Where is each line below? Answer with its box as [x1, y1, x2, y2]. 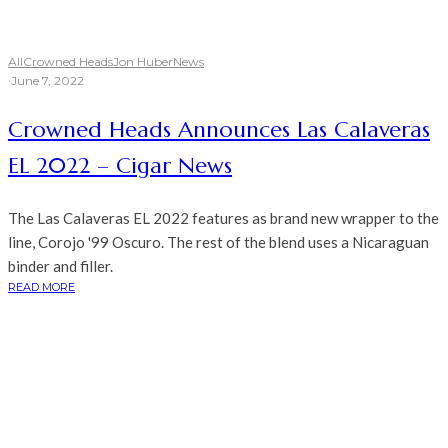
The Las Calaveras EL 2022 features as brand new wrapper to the [8, 209, 439, 228]
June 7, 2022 [11, 73, 84, 89]
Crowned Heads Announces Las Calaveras [8, 116, 430, 144]
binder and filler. [8, 257, 113, 276]
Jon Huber [113, 54, 173, 70]
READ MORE [8, 280, 75, 295]
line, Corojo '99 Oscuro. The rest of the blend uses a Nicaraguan [8, 233, 429, 252]
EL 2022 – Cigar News [8, 152, 232, 180]
